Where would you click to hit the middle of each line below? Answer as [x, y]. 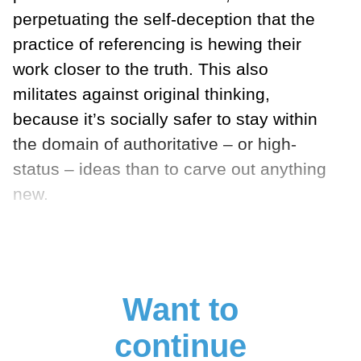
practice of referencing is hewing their [157, 44]
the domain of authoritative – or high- [155, 144]
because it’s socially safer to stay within [165, 119]
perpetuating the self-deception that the [164, 19]
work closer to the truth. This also [141, 69]
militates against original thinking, [141, 94]
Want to [180, 310]
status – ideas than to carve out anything [170, 169]
